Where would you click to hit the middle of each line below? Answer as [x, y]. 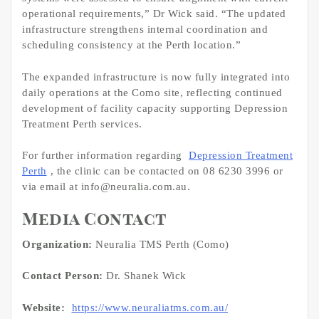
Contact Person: [63, 276]
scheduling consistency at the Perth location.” [131, 45]
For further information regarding [104, 156]
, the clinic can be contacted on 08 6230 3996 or [167, 171]
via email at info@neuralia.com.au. [106, 187]
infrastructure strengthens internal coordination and [145, 30]
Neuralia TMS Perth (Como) [161, 244]
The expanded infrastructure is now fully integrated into [156, 77]
